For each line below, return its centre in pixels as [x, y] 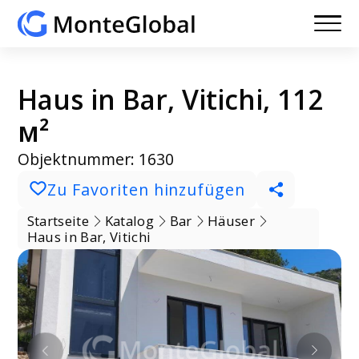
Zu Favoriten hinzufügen [146, 189]
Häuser [232, 220]
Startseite [58, 220]
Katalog [129, 220]
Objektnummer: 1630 [96, 159]
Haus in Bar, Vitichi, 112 [171, 99]
